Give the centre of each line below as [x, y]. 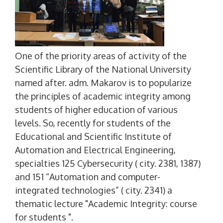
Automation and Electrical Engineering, [95, 150]
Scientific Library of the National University [103, 69]
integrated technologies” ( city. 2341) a [94, 190]
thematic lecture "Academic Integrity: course [106, 204]
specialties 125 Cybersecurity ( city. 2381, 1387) [108, 164]
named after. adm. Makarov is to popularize [103, 83]
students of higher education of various [96, 110]
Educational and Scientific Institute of [93, 137]
